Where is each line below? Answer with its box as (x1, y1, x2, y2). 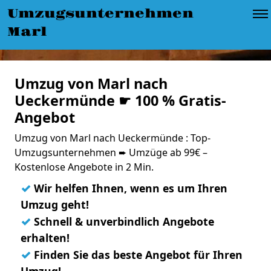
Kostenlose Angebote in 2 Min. (15, 160, 154, 174)
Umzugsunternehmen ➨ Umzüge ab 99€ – (15, 146, 207, 159)
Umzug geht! (21, 197, 89, 212)
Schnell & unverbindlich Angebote (31, 214, 214, 229)
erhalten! (21, 230, 70, 245)
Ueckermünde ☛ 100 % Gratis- (15, 91, 226, 110)
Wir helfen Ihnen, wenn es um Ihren (31, 181, 227, 195)
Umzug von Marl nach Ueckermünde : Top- (15, 131, 211, 145)
